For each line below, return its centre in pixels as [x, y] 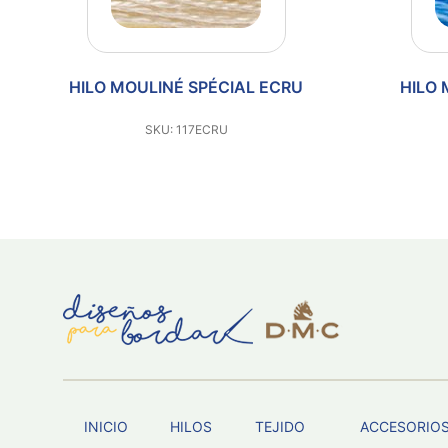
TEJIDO [279, 426]
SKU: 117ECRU [186, 129]
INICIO [106, 426]
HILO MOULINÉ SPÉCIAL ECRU [186, 86]
